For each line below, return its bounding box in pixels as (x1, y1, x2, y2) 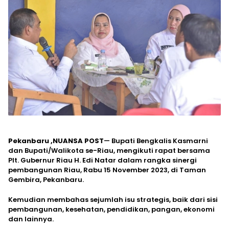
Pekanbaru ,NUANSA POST (8, 135, 104, 146)
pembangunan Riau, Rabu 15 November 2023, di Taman (8, 165, 206, 175)
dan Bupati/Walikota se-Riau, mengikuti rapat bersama (8, 145, 210, 155)
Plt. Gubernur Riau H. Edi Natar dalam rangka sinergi (8, 155, 197, 165)
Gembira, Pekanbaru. (8, 174, 84, 185)
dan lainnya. (8, 214, 54, 224)
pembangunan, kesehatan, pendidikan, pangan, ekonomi (8, 204, 215, 214)
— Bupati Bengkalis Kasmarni (104, 135, 208, 146)
